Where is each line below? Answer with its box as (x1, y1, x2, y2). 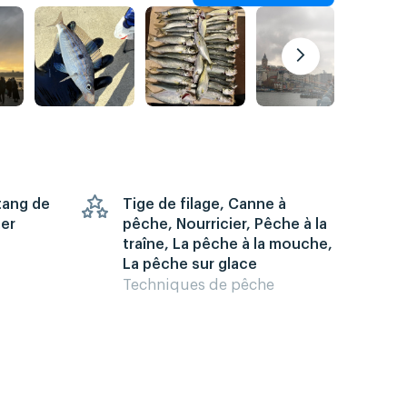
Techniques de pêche (123, 277, 274, 293)
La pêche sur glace (123, 256, 257, 272)
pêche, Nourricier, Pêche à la (123, 216, 327, 232)
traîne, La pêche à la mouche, (123, 236, 333, 252)
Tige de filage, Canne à (123, 196, 286, 212)
